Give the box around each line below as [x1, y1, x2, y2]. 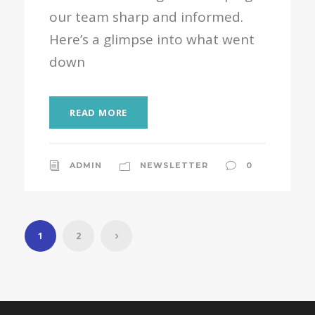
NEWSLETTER [140, 160, 208, 170]
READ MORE [70, 105, 128, 119]
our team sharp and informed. [49, 7, 243, 26]
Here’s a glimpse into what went [49, 30, 255, 49]
